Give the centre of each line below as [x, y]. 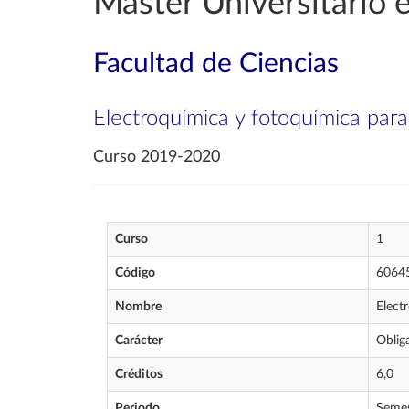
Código [135, 273]
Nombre [138, 307]
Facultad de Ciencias [216, 64]
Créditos [139, 374]
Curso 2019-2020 [157, 157]
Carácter [139, 341]
